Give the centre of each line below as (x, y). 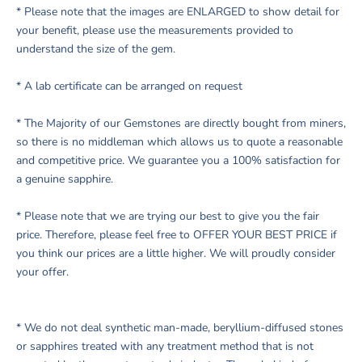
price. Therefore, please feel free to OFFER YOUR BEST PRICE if (177, 234)
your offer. (42, 271)
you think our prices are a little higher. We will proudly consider (176, 253)
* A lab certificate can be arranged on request (129, 86)
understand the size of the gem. (96, 48)
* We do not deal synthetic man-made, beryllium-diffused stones (180, 327)
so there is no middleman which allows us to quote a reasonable (179, 141)
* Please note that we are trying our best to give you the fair (168, 216)
